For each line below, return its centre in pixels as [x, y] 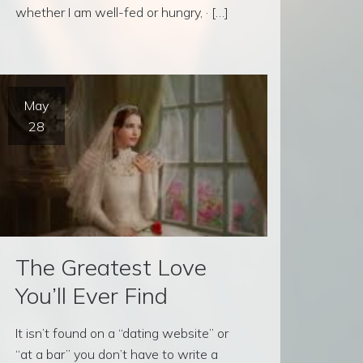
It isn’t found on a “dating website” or [122, 333]
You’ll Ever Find [92, 296]
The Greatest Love [111, 267]
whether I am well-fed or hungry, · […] [122, 13]
